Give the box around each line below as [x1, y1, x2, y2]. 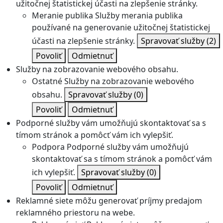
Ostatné [32, 76, 62, 87]
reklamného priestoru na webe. [16, 207, 135, 219]
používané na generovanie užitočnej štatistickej [32, 22, 210, 33]
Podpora [32, 141, 65, 153]
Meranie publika [32, 10, 93, 21]
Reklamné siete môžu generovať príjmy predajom [16, 195, 202, 207]
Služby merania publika [95, 10, 183, 21]
